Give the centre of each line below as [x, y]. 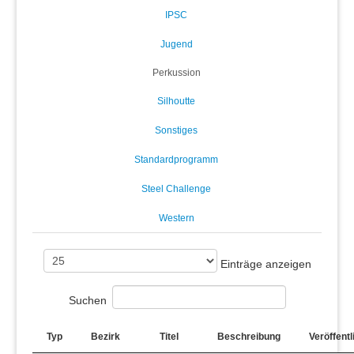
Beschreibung [249, 336]
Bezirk [105, 336]
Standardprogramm [176, 159]
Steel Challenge [176, 188]
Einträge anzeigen [264, 264]
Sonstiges [176, 130]
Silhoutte [176, 101]
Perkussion [176, 72]
